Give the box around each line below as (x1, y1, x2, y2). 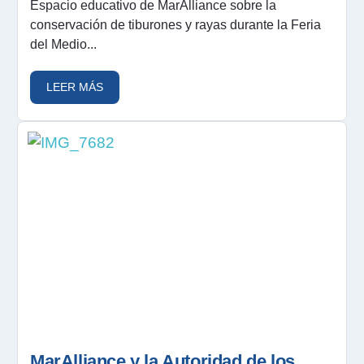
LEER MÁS (46, 80, 103, 93)
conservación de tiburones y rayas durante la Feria (30, 17, 321, 32)
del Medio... (30, 37, 97, 51)
